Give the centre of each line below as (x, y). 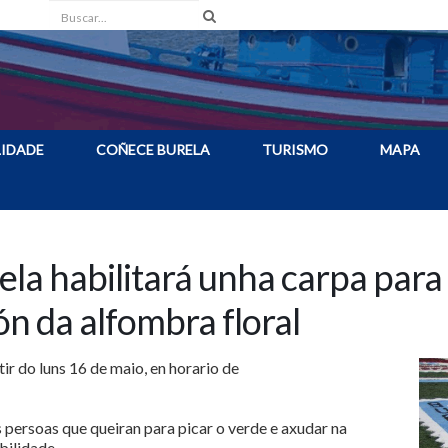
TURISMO (295, 149)
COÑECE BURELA (153, 149)
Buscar (70, 13)
